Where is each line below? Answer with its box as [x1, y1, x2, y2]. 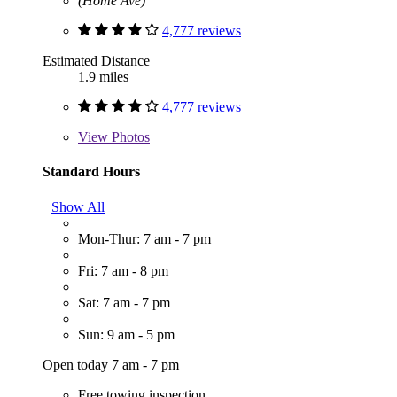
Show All [51, 198, 105, 214]
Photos [108, 129, 150, 145]
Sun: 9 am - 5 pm [78, 326, 175, 342]
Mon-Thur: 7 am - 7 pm [78, 230, 211, 246]
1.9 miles [78, 69, 128, 85]
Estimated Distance [43, 53, 150, 69]
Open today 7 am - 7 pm [43, 356, 179, 372]
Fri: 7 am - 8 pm [78, 262, 168, 278]
